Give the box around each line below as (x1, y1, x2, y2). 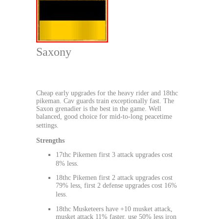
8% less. (56, 159, 79, 167)
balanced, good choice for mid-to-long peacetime (36, 112, 172, 120)
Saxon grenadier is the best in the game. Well (36, 105, 161, 112)
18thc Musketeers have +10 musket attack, (56, 205, 173, 213)
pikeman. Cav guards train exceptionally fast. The (36, 97, 174, 105)
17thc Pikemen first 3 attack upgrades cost (56, 151, 173, 158)
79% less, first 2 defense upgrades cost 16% (56, 182, 177, 190)
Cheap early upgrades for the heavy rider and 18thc (36, 89, 178, 97)
